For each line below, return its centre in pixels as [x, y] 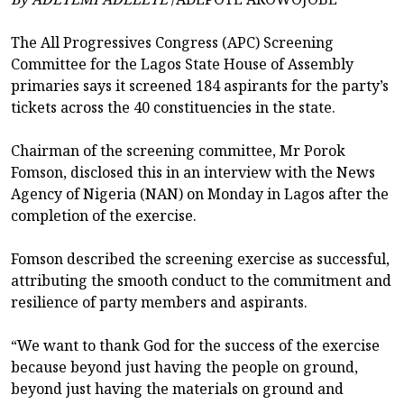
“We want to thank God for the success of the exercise [195, 345]
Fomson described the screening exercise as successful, [200, 258]
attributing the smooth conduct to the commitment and [201, 280]
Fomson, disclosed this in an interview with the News [193, 172]
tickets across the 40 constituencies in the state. [173, 107]
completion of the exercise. [104, 215]
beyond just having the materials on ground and [177, 388]
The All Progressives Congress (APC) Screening [172, 42]
